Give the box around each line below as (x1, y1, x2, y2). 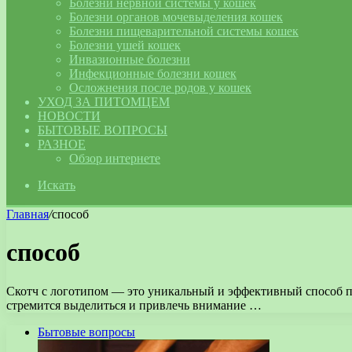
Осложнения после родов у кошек (69, 81, 251, 94)
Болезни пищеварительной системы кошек (69, 24, 299, 38)
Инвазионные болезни (69, 53, 190, 66)
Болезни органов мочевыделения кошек (69, 10, 283, 24)
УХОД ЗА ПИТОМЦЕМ (38, 95, 170, 108)
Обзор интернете (69, 152, 160, 165)
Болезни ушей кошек (69, 38, 181, 52)
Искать (38, 178, 75, 192)
